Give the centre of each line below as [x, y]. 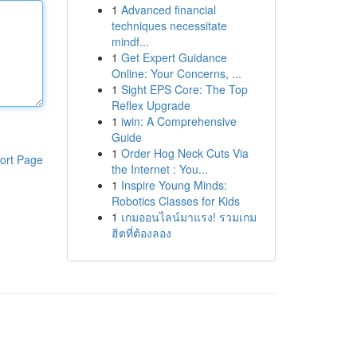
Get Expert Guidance [174, 57]
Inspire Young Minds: [174, 185]
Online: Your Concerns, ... [176, 73]
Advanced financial [168, 10]
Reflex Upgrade [151, 105]
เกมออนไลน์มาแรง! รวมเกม [188, 217]
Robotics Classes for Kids [175, 201]
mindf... [130, 41]
